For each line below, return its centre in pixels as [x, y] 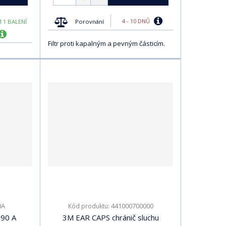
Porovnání [90, 21]
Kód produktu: [89, 206]
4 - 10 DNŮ [136, 21]
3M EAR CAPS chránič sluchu [110, 217]
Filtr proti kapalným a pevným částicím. [106, 43]
